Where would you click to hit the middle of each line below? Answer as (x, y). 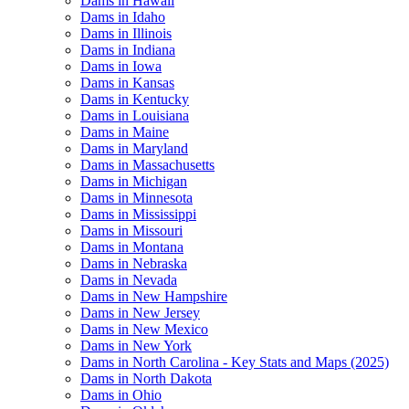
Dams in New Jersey (140, 312)
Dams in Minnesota (136, 197)
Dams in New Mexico (144, 329)
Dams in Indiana (128, 49)
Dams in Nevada (129, 279)
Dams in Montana (132, 246)
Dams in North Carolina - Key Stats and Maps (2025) (235, 362)
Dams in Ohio (121, 394)
